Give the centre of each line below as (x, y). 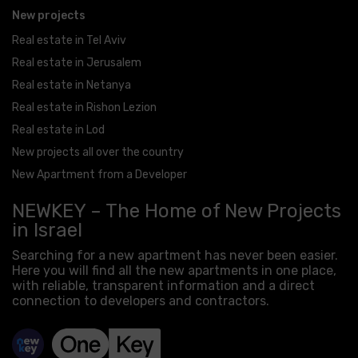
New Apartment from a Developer (99, 174)
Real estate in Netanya (72, 85)
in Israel (47, 230)
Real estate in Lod (58, 129)
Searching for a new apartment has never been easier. (175, 255)
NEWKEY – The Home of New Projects (177, 211)
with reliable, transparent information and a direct (163, 285)
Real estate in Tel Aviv (69, 40)
